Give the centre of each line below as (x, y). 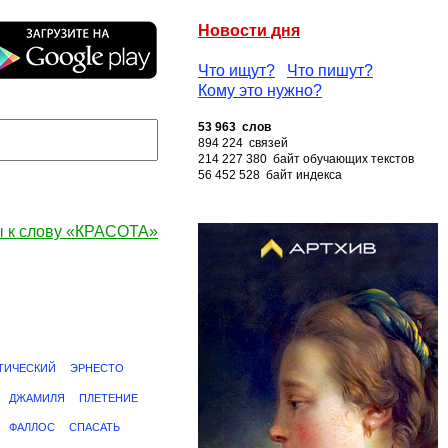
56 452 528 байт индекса (270, 175)
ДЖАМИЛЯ (37, 398)
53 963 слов (234, 127)
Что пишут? (330, 70)
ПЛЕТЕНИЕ (108, 398)
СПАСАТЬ (94, 427)
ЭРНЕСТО (97, 368)
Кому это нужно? (260, 90)
